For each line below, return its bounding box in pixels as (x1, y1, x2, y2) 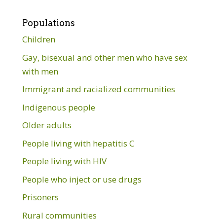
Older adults (22, 119, 72, 131)
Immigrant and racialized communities (22, 83, 175, 95)
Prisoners (22, 191, 59, 203)
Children (22, 34, 55, 45)
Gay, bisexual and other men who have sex (22, 51, 187, 63)
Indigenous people (22, 101, 95, 113)
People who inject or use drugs (22, 173, 142, 185)
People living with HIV (22, 155, 107, 167)
